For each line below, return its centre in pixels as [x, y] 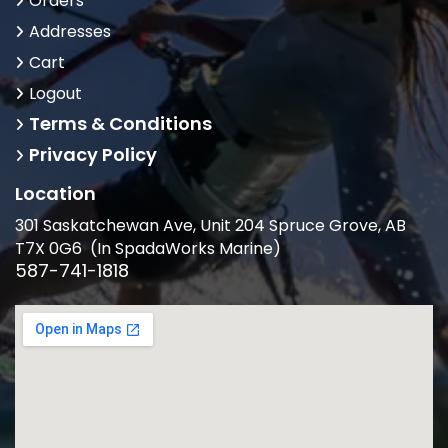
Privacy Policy [93, 155]
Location [55, 194]
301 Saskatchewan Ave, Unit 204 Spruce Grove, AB [210, 226]
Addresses [70, 32]
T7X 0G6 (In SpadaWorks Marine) [148, 249]
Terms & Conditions [120, 124]
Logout [55, 94]
